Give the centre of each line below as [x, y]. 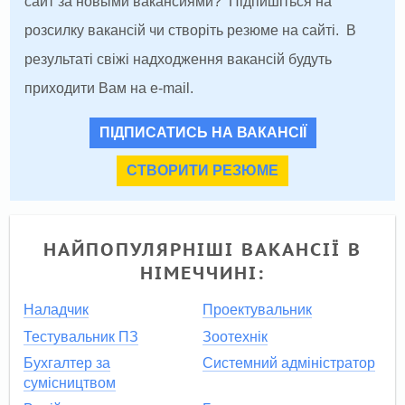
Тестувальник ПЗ [80, 336]
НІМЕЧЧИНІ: [202, 273]
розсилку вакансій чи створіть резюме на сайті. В [191, 31]
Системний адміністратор [289, 363]
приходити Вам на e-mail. [109, 89]
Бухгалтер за [66, 363]
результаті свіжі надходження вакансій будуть [179, 60]
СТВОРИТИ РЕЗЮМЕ [202, 171]
